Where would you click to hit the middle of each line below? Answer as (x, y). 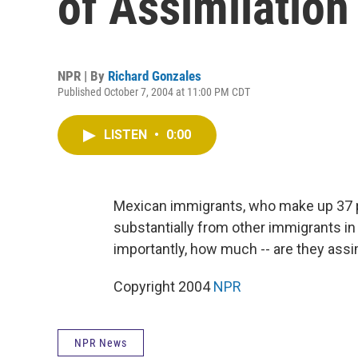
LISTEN (127, 135)
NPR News (101, 343)
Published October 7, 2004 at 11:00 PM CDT (154, 92)
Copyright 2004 (163, 286)
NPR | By (83, 76)
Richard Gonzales (155, 76)
